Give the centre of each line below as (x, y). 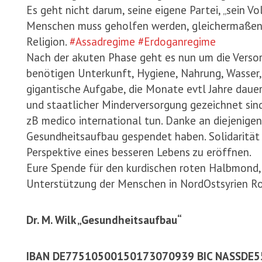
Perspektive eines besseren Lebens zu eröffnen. (139, 152)
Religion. (48, 42)
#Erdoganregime (177, 42)
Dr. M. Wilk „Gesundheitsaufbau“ (104, 220)
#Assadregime (102, 42)
